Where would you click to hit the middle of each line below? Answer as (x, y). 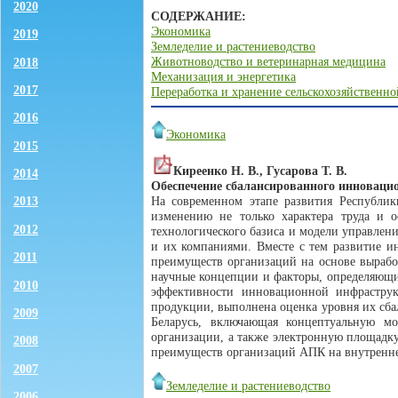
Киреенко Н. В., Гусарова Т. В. (260, 171)
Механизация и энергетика (223, 77)
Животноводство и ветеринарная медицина (268, 62)
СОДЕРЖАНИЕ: (199, 16)
